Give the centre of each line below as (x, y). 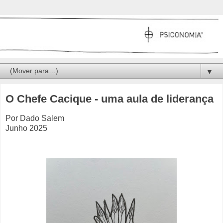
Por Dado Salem (35, 118)
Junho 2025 (26, 128)
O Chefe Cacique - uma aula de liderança (110, 99)
